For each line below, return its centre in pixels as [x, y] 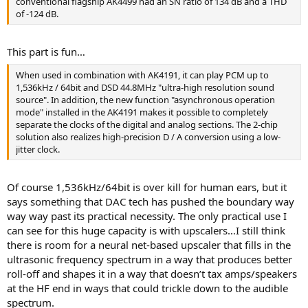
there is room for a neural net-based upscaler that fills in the [149, 244]
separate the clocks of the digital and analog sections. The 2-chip [147, 125]
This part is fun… [46, 51]
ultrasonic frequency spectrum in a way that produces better [150, 259]
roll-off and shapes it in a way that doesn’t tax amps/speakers [152, 273]
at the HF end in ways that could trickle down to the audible [147, 288]
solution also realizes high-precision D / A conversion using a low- [148, 137]
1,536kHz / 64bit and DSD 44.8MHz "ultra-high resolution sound [145, 88]
